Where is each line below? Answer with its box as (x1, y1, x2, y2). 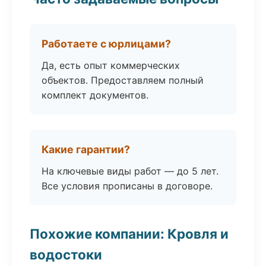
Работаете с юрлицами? (42, 37, 171, 50)
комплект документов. (42, 89, 148, 101)
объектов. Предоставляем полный (42, 74, 204, 86)
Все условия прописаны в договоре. (42, 180, 213, 192)
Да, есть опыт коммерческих (42, 59, 180, 71)
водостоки (30, 246, 102, 262)
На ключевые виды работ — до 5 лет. (42, 165, 218, 177)
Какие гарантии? (42, 143, 130, 156)
